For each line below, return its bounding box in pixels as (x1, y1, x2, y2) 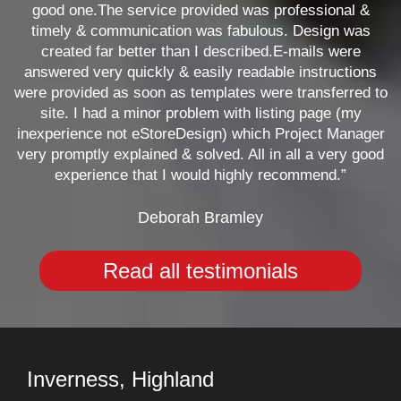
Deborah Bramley (138, 209, 263, 226)
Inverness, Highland (27, 367, 214, 391)
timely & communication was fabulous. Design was (30, 22, 371, 39)
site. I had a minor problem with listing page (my (39, 105, 362, 122)
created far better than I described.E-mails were (40, 43, 361, 60)
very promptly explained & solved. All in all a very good (17, 146, 384, 163)
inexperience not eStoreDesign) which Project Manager (16, 125, 385, 142)
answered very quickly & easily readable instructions (24, 64, 377, 81)
